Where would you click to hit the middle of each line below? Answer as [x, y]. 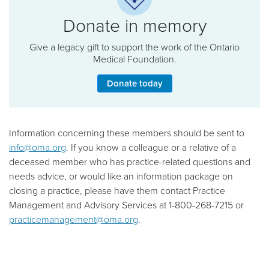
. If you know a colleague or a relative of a [151, 147]
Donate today [134, 83]
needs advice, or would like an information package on [121, 176]
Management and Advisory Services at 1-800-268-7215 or [126, 204]
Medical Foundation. [134, 59]
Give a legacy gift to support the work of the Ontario [134, 47]
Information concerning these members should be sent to [127, 132]
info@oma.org [38, 147]
